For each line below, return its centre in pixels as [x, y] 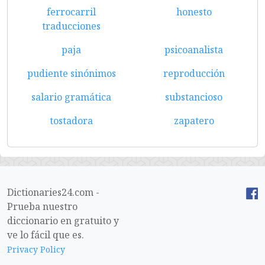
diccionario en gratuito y [63, 221]
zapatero [194, 121]
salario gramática [71, 97]
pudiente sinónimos [71, 73]
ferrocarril [71, 12]
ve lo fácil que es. [46, 235]
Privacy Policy [36, 249]
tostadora [71, 121]
